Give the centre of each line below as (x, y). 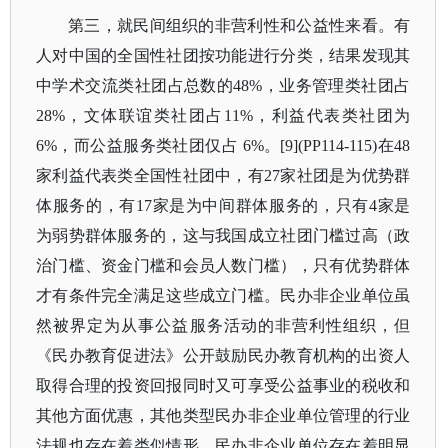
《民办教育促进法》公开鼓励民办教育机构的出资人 (223, 355)
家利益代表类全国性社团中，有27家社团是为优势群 (223, 175)
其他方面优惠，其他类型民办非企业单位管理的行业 (223, 415)
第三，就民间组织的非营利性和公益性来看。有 (239, 25)
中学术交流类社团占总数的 (135, 85)
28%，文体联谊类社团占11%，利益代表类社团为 (223, 115)
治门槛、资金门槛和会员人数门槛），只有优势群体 (223, 265)
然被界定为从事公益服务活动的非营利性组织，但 (223, 325)
